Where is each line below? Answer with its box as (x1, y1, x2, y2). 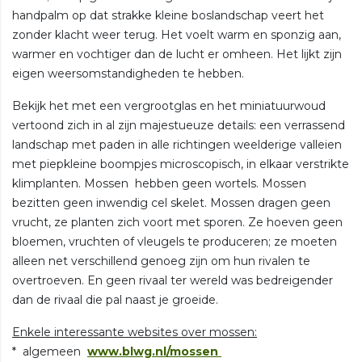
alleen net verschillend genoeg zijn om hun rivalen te (12, 253, 310, 268)
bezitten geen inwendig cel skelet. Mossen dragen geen (12, 195, 330, 210)
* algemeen (12, 343, 87, 359)
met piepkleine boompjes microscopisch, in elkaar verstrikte (12, 156, 349, 171)
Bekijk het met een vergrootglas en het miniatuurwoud (12, 98, 326, 113)
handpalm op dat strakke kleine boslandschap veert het (12, 7, 324, 23)
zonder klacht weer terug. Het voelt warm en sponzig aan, (12, 27, 341, 42)
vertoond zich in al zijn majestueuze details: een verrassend (12, 117, 345, 133)
